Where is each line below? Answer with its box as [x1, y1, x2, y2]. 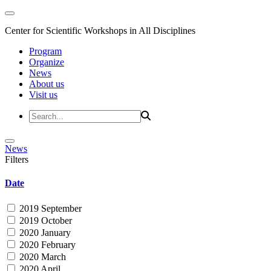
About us [29, 79, 64, 89]
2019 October [17, 215, 72, 226]
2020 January [17, 227, 71, 238]
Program [29, 46, 62, 56]
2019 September [17, 203, 82, 214]
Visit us [29, 90, 57, 100]
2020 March [17, 251, 66, 262]
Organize [29, 57, 64, 67]
